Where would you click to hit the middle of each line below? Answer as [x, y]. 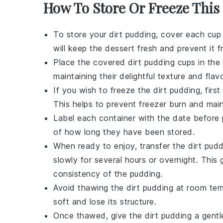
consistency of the [92, 174]
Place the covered [91, 62]
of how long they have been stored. [124, 132]
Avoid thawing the [90, 188]
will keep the [79, 48]
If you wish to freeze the [103, 90]
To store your [81, 34]
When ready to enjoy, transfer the [121, 146]
